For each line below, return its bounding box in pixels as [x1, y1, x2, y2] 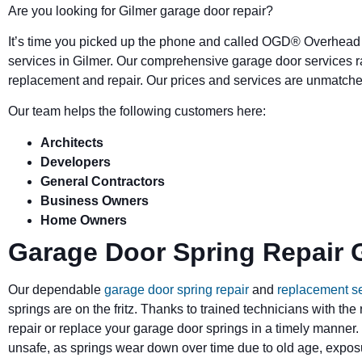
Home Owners [40, 213, 127, 227]
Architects [40, 135, 103, 149]
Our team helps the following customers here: [8, 104, 266, 119]
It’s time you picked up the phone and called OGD [8, 34, 291, 48]
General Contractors [40, 174, 165, 188]
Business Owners [40, 193, 149, 208]
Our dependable [8, 282, 101, 297]
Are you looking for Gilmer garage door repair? [8, 3, 273, 18]
